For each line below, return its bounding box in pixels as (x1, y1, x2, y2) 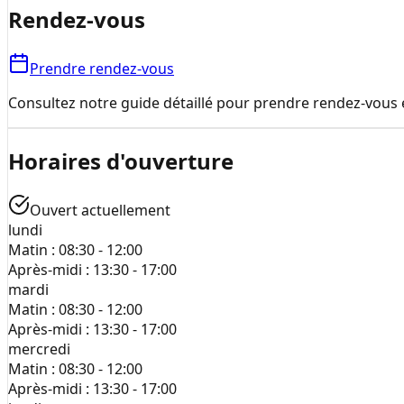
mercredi (8, 339, 70, 360)
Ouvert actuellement (30, 200, 170, 221)
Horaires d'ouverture (8, 146, 234, 177)
